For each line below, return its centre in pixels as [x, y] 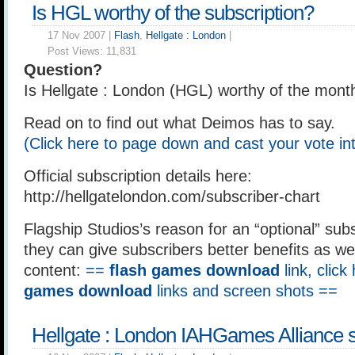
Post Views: [77, 51]
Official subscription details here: [138, 176]
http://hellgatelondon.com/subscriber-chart [172, 197]
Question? [63, 70]
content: [55, 270]
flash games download [195, 270]
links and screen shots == [245, 291]
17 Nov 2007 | [81, 35]
